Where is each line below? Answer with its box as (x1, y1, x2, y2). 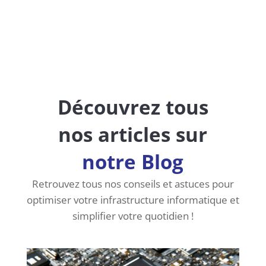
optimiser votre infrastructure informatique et (26, 192, 239, 207)
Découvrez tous (57, 93, 208, 121)
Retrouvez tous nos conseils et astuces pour (31, 176, 234, 191)
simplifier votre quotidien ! (72, 208, 194, 223)
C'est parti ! (166, 4, 212, 15)
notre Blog (82, 148, 184, 175)
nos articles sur (58, 121, 208, 148)
